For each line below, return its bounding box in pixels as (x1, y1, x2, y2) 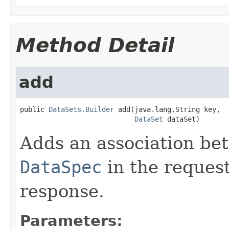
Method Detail (16, 33, 174, 57)
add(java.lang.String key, (114, 105, 220, 113)
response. (20, 180, 104, 201)
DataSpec (20, 156, 102, 177)
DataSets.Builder (49, 105, 114, 113)
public (20, 105, 49, 113)
